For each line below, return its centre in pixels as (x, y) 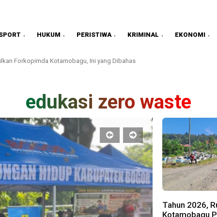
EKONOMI (190, 34)
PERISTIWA (94, 34)
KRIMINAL (143, 34)
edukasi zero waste (108, 102)
